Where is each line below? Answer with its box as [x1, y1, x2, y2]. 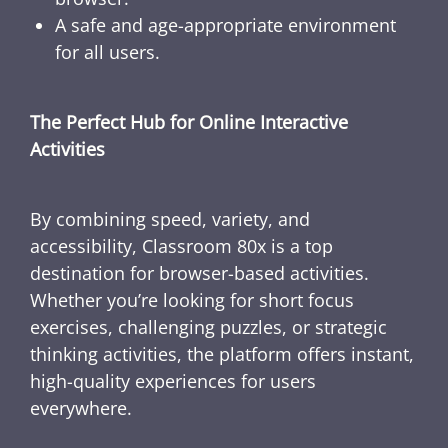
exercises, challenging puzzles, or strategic [30, 315, 387, 340]
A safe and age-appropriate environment [55, 13, 396, 38]
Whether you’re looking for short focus [30, 288, 354, 313]
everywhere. [30, 396, 132, 421]
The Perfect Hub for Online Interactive [30, 110, 348, 135]
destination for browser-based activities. [30, 261, 369, 286]
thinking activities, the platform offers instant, [30, 342, 414, 367]
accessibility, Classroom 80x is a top [30, 234, 333, 259]
